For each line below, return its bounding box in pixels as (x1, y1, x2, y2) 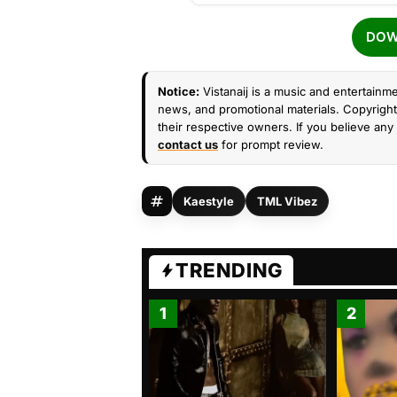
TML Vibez (257, 194, 317, 208)
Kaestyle (183, 194, 234, 208)
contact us (158, 137, 218, 152)
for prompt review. (218, 137, 323, 152)
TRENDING (175, 259, 283, 282)
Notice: (158, 84, 199, 98)
